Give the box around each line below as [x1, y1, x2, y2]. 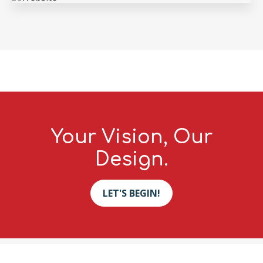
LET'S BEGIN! [103, 186, 160, 200]
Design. [95, 149, 168, 170]
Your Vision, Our [50, 127, 213, 148]
